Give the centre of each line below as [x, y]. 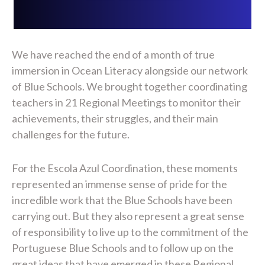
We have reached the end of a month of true [113, 55]
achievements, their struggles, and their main [115, 119]
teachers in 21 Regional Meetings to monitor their [126, 103]
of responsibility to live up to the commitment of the [130, 232]
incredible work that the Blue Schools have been [122, 200]
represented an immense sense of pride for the [119, 184]
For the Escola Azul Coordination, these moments [125, 168]
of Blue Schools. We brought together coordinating [130, 87]
